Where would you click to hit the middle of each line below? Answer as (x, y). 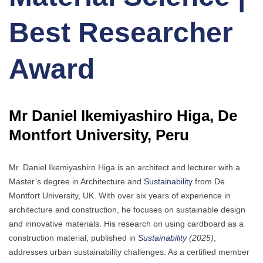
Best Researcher (121, 33)
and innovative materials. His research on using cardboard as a (126, 224)
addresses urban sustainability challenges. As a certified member (129, 252)
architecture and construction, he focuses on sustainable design (127, 210)
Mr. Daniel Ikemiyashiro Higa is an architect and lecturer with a (124, 168)
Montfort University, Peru (99, 135)
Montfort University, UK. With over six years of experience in (120, 196)
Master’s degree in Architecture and (76, 182)
